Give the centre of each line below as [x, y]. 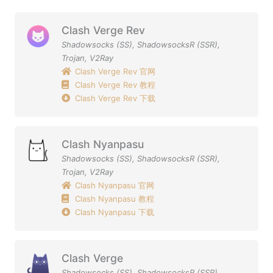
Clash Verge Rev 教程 [115, 84]
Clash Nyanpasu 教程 [115, 198]
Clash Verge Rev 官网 [115, 71]
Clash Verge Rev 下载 [115, 98]
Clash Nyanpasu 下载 [115, 212]
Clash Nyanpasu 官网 [115, 185]
